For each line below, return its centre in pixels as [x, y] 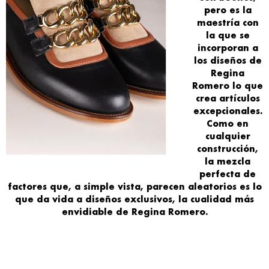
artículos [239, 98]
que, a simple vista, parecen [119, 186]
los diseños [220, 60]
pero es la [228, 10]
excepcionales [226, 110]
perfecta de [228, 174]
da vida [55, 199]
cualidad [213, 199]
